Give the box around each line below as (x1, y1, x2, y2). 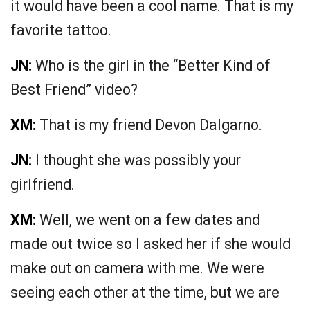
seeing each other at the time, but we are (10, 284, 280, 302)
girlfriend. (10, 176, 75, 194)
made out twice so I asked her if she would (10, 235, 291, 253)
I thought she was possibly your (32, 152, 241, 170)
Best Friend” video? (10, 81, 138, 99)
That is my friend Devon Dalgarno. (36, 116, 262, 134)
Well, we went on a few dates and (36, 211, 260, 229)
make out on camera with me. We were (10, 259, 264, 277)
